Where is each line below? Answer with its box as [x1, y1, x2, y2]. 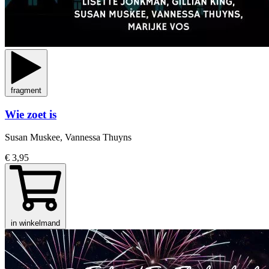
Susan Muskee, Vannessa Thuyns [5, 132, 131, 143]
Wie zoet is [5, 107, 56, 121]
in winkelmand [11, 219, 60, 228]
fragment [11, 86, 41, 95]
